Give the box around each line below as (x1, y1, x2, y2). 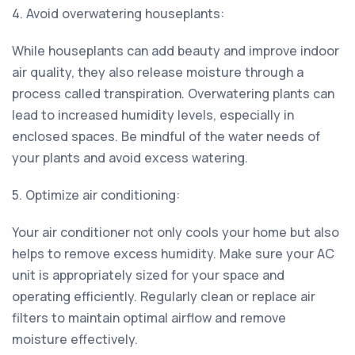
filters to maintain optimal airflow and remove (12, 309, 286, 326)
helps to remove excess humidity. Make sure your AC (12, 245, 334, 262)
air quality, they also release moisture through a (12, 63, 303, 81)
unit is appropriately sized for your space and (12, 266, 284, 284)
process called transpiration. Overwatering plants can (12, 85, 334, 102)
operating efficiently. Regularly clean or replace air (12, 288, 315, 305)
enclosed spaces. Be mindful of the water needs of (12, 128, 320, 145)
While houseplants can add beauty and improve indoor (12, 42, 339, 59)
